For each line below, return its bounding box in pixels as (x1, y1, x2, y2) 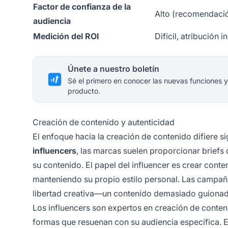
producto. (68, 87, 100, 96)
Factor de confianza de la (33, 2, 131, 12)
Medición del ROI (33, 31, 99, 42)
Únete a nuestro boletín (68, 64, 159, 74)
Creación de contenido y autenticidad (33, 117, 175, 128)
